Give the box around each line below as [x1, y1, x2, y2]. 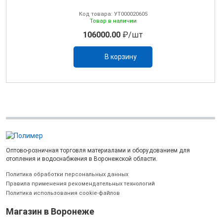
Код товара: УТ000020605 [78, 10, 147, 17]
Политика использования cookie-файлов [6, 189, 120, 196]
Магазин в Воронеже [6, 206, 94, 217]
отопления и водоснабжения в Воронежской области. [6, 155, 157, 162]
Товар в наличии [89, 17, 137, 24]
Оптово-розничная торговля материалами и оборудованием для [6, 147, 190, 154]
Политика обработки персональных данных [6, 171, 128, 178]
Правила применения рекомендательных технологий [6, 180, 155, 187]
